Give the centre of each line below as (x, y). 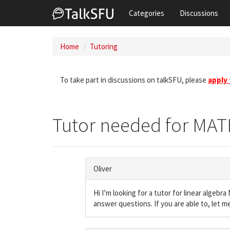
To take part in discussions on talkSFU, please (134, 80)
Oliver (103, 169)
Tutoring (104, 46)
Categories (147, 13)
